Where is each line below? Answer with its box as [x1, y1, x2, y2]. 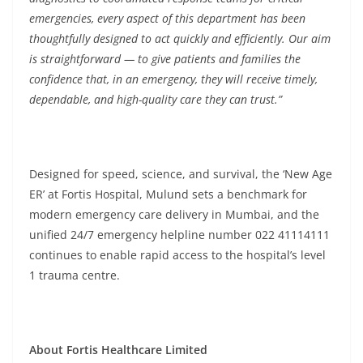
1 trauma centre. [29, 267, 120, 283]
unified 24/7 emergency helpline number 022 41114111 [29, 227, 330, 242]
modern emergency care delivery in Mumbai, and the [29, 207, 319, 222]
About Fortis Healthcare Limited [29, 342, 207, 357]
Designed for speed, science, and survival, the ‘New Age [29, 166, 332, 181]
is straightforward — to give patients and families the [29, 51, 301, 66]
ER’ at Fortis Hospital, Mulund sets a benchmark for [29, 186, 307, 202]
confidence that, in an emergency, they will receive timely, [29, 71, 318, 87]
